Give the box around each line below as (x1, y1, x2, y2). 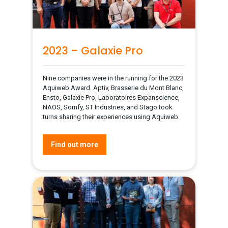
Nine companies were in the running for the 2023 (43, 74, 184, 82)
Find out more (51, 140, 98, 149)
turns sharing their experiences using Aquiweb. (43, 112, 180, 121)
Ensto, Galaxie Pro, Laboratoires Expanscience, (43, 93, 180, 101)
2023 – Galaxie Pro (43, 43, 143, 58)
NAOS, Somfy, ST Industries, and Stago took (43, 103, 173, 111)
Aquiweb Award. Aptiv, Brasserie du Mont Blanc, (43, 83, 184, 92)
